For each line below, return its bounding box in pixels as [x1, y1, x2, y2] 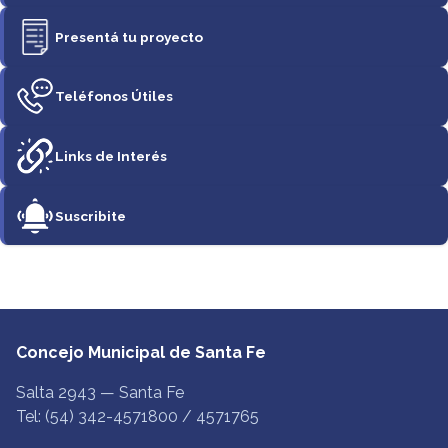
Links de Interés [55, 147, 168, 164]
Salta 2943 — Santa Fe [16, 383, 184, 403]
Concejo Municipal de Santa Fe [16, 343, 266, 363]
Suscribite [55, 207, 127, 224]
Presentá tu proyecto [55, 28, 204, 45]
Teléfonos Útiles [55, 88, 174, 105]
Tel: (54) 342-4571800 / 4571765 [16, 407, 259, 427]
